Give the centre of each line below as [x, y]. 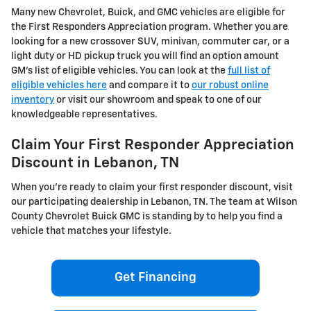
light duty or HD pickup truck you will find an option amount [145, 57]
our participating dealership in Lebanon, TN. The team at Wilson [154, 202]
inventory [33, 100]
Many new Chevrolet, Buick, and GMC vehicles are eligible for [148, 13]
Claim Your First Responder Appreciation [153, 146]
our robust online [230, 86]
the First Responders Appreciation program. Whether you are [150, 27]
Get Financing [155, 277]
